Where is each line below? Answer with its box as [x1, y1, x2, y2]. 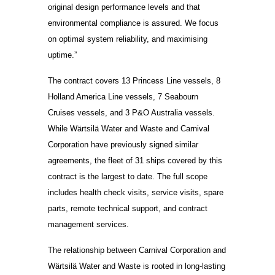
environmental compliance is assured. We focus [48, 18, 219, 28]
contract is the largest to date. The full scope [48, 172, 208, 182]
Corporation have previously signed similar [48, 140, 199, 150]
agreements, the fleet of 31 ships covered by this [48, 156, 223, 166]
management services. [48, 220, 130, 230]
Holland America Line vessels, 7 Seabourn [48, 92, 199, 102]
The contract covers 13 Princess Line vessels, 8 [48, 76, 221, 86]
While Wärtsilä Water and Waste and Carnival [48, 124, 210, 134]
